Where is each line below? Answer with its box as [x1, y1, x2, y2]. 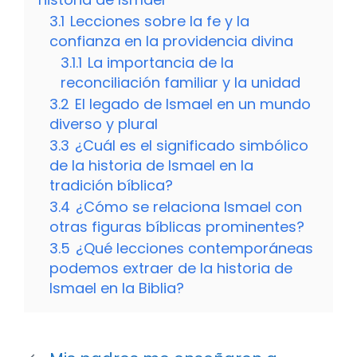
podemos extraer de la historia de [49, 258, 292, 279]
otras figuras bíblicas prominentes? [49, 217, 304, 237]
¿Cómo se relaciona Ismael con [76, 197, 302, 218]
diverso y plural [49, 114, 158, 135]
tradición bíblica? [49, 175, 173, 196]
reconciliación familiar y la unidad [61, 73, 300, 93]
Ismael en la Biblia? [49, 278, 184, 299]
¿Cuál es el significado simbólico [75, 135, 308, 156]
